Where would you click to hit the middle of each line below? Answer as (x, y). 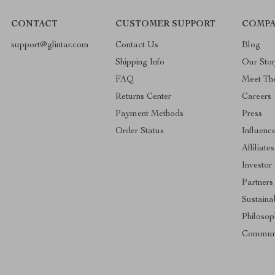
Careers (257, 97)
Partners (258, 183)
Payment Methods (150, 114)
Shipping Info (140, 62)
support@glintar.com (50, 45)
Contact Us (137, 45)
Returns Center (144, 97)
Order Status (140, 131)
